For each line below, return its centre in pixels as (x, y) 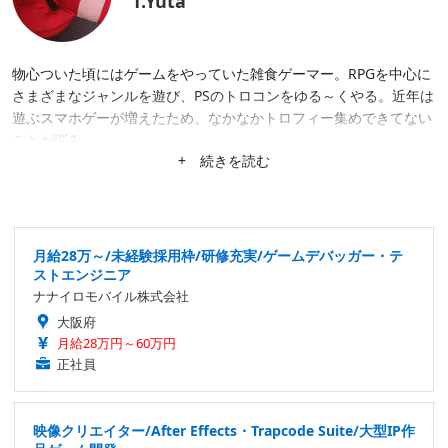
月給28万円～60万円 (116, 343)
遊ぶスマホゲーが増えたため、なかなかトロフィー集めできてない (222, 118)
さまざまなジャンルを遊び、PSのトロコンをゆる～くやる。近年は (223, 96)
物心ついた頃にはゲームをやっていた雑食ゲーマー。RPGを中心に (221, 74)
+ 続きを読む (224, 161)
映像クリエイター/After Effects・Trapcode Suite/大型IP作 (224, 431)
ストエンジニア (82, 275)
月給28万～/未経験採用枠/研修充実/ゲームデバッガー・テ (218, 256)
